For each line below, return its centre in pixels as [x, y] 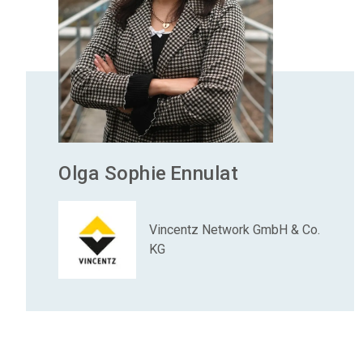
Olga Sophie [113, 173]
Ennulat [204, 173]
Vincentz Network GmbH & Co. [235, 229]
